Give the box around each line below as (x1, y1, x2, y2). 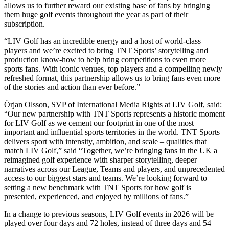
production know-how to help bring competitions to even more (4, 55, 206, 64)
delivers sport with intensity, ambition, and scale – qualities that (4, 136, 207, 146)
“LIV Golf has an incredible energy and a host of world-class (4, 36, 201, 45)
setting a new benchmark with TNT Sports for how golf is (4, 182, 191, 192)
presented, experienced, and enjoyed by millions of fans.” (4, 192, 189, 201)
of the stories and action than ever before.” (4, 82, 140, 91)
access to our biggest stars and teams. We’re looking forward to (4, 173, 207, 182)
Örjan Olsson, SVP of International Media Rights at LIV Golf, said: (4, 100, 222, 109)
